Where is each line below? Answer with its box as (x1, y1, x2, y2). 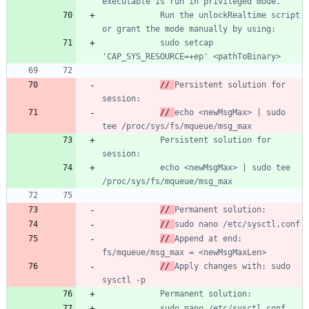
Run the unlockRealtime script (102, 10, 141, 20)
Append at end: (175, 233, 242, 243)
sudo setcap (102, 37, 160, 48)
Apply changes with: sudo (175, 261, 290, 271)
